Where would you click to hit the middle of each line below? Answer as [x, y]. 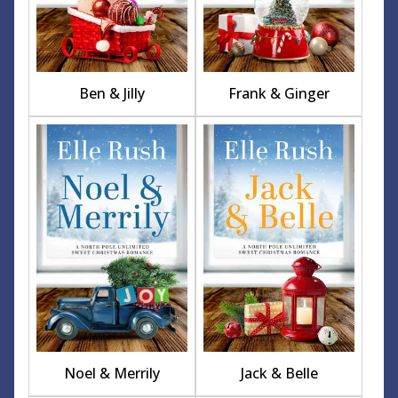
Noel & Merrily [112, 373]
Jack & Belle [279, 373]
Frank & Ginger [279, 94]
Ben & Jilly [112, 94]
